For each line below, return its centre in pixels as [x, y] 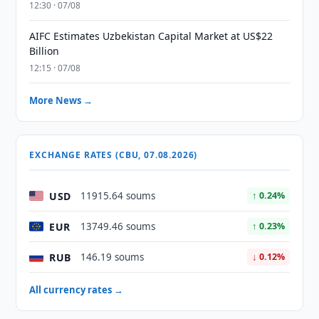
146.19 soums [113, 257]
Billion [45, 51]
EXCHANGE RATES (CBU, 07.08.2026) [114, 155]
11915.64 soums [118, 196]
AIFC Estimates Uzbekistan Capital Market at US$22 [151, 36]
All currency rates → [77, 290]
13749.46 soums [118, 226]
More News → [61, 100]
